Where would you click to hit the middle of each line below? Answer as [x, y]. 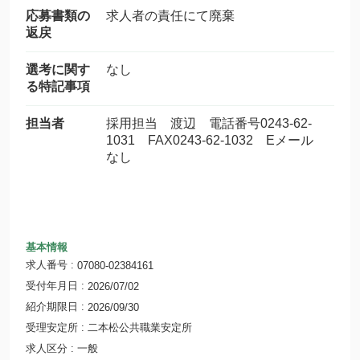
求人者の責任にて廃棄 [170, 16]
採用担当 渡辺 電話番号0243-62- [209, 123]
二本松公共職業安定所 [140, 327]
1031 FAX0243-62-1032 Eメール [216, 140]
